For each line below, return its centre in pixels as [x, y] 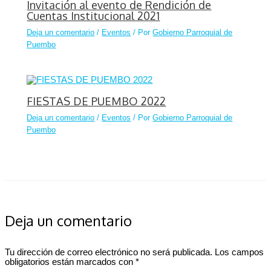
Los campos [239, 253]
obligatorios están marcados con [70, 262]
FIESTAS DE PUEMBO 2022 [96, 100]
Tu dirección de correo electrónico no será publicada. [109, 253]
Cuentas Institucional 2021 [93, 15]
